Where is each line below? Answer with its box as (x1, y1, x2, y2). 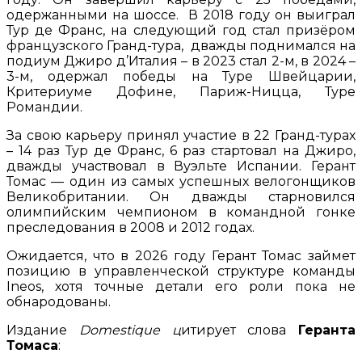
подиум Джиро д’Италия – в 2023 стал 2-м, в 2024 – (6, 53, 356, 69)
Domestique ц (78, 322, 181, 339)
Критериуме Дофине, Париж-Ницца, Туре (6, 84, 356, 100)
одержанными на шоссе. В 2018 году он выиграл (6, 7, 356, 23)
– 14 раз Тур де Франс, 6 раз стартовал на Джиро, (6, 143, 356, 159)
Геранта (298, 322, 356, 339)
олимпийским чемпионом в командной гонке (6, 204, 356, 221)
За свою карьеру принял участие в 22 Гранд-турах (6, 128, 356, 144)
